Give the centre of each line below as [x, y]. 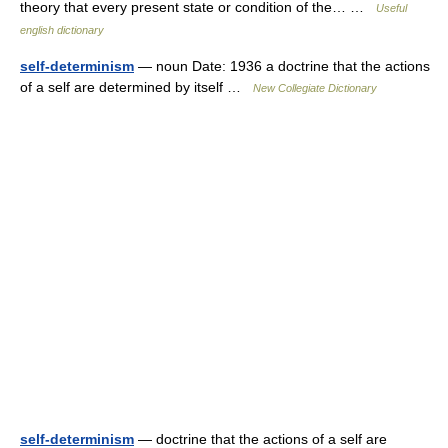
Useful [391, 8]
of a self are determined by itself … [136, 87]
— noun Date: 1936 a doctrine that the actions [282, 66]
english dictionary [62, 30]
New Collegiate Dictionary [315, 88]
